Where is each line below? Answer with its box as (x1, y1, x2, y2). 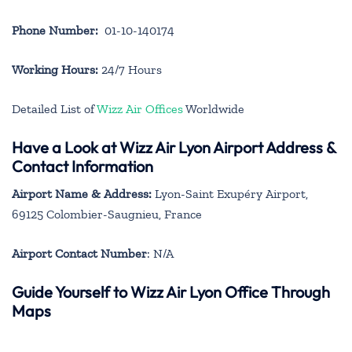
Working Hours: (12, 61, 98, 77)
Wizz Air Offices (97, 101, 183, 116)
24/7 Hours (98, 61, 162, 77)
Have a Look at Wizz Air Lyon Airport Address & (12, 137, 335, 157)
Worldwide (183, 101, 244, 116)
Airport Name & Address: (12, 185, 152, 201)
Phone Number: (12, 22, 98, 38)
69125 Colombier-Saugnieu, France (12, 206, 202, 222)
